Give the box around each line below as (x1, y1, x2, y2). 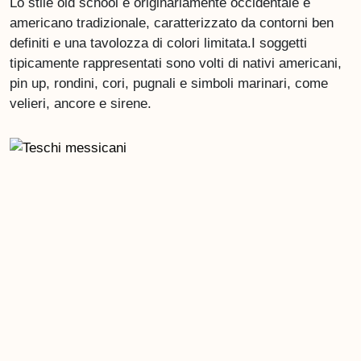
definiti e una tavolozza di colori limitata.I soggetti (10, 35, 307, 51)
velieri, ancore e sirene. (10, 95, 151, 111)
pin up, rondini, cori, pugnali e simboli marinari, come (10, 75, 328, 91)
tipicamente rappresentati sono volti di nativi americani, (10, 55, 342, 71)
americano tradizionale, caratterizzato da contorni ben (10, 15, 334, 31)
